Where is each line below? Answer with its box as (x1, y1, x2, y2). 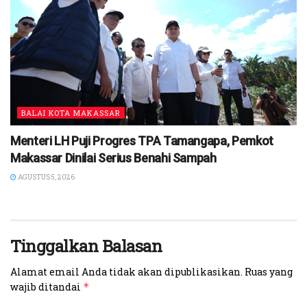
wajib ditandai (10, 280, 83, 293)
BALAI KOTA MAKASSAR (21, 108, 121, 118)
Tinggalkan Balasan (10, 235, 162, 257)
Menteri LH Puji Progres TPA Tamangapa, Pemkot (10, 134, 273, 148)
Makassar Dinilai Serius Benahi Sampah (10, 151, 217, 165)
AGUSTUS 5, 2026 (16, 173, 75, 182)
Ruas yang (245, 265, 293, 278)
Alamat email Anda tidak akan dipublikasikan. (10, 265, 243, 278)
